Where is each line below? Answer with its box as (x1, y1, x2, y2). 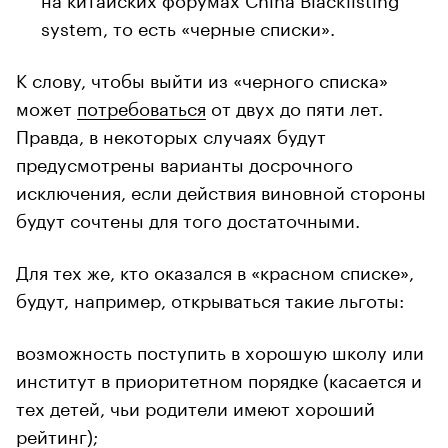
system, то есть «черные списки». (41, 12, 335, 41)
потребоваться (77, 92, 206, 121)
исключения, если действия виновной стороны (16, 176, 426, 205)
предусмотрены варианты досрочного (16, 148, 353, 177)
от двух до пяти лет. (206, 92, 383, 121)
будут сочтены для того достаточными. (16, 204, 360, 233)
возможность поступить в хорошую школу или (16, 336, 424, 365)
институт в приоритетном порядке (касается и (16, 364, 422, 393)
